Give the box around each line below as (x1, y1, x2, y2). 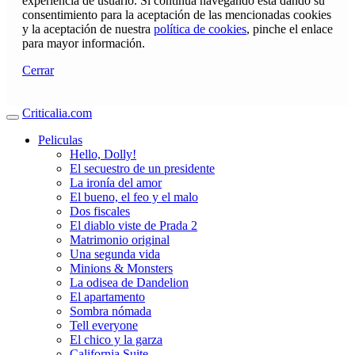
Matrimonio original (70, 233, 170, 247)
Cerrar (22, 63, 54, 78)
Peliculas (38, 133, 82, 147)
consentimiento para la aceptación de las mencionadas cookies (22, 8, 331, 22)
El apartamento (70, 290, 145, 304)
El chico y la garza (70, 333, 162, 347)
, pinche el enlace (246, 22, 333, 36)
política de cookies (154, 22, 246, 36)
